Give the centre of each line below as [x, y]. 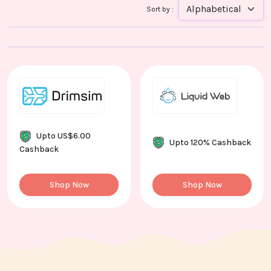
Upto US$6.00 [64, 136]
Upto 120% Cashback [210, 142]
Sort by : [160, 9]
